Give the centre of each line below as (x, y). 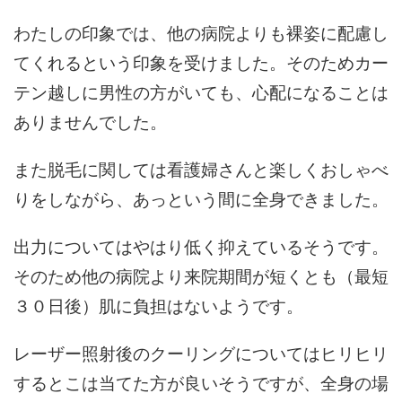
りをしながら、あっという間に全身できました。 (201, 200)
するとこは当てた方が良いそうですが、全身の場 (201, 384)
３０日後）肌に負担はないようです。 (158, 307)
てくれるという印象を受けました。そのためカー (201, 64)
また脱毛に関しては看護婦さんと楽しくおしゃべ (201, 170)
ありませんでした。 (90, 123)
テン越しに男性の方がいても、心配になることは (201, 93)
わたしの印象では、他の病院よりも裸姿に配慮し (201, 34)
